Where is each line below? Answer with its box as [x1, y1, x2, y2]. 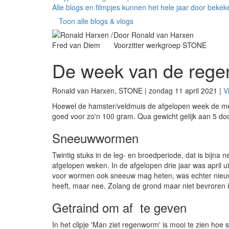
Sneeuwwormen [52, 129, 139, 147]
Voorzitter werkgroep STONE [113, 40, 207, 51]
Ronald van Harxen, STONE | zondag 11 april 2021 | [52, 85, 223, 96]
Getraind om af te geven [52, 198, 187, 217]
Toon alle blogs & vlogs [59, 16, 133, 27]
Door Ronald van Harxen [113, 30, 194, 40]
